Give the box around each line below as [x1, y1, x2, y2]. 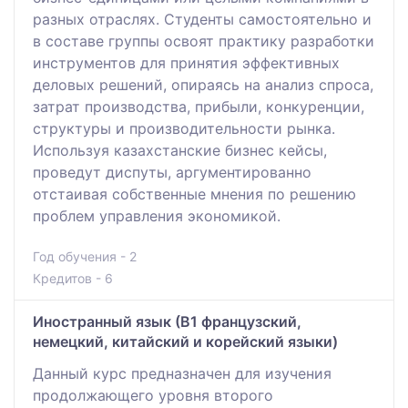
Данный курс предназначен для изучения [33, 363, 331, 382]
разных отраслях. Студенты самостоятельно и [33, 9, 372, 28]
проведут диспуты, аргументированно [33, 162, 311, 181]
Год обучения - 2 [33, 248, 137, 264]
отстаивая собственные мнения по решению [33, 184, 356, 203]
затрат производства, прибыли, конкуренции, [33, 97, 364, 116]
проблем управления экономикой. [33, 206, 280, 225]
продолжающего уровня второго [33, 385, 273, 404]
